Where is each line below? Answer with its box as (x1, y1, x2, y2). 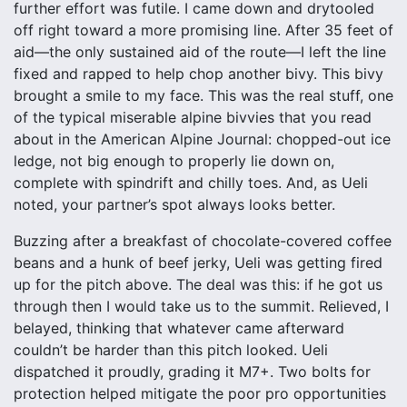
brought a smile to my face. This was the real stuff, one (14, 86, 393, 104)
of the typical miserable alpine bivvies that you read (14, 108, 372, 126)
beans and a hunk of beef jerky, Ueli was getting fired (14, 253, 382, 272)
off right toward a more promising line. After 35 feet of (14, 21, 393, 39)
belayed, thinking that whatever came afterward (14, 319, 344, 337)
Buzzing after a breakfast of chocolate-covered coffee (14, 232, 392, 250)
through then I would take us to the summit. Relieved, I (14, 297, 389, 315)
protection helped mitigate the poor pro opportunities (14, 384, 386, 402)
